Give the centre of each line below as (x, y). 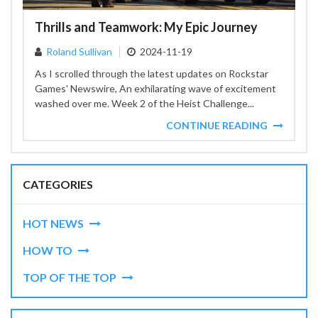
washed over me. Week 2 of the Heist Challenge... (144, 103)
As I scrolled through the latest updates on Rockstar (152, 73)
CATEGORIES (58, 184)
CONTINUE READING (217, 125)
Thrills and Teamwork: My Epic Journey (146, 27)
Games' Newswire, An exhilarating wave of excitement (155, 88)
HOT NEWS (53, 223)
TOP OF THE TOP (70, 277)
